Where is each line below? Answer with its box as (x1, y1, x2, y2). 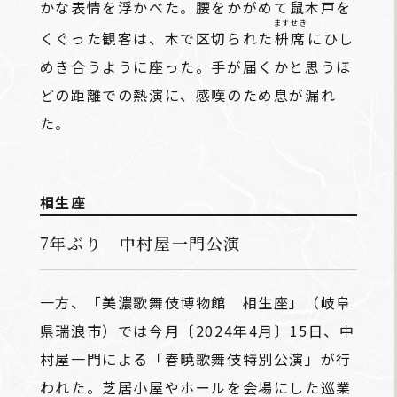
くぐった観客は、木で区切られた (39, 27, 274, 49)
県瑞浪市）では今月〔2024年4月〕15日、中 (39, 319, 355, 341)
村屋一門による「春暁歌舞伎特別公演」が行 (39, 347, 352, 370)
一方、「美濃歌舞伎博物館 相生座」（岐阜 (39, 291, 352, 313)
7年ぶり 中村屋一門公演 (39, 230, 241, 254)
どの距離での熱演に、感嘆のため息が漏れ (39, 83, 337, 105)
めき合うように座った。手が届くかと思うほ (39, 55, 352, 77)
